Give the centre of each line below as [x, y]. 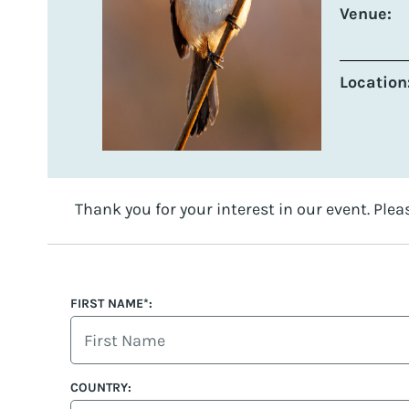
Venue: [366, 13]
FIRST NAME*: [111, 304]
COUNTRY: [101, 388]
